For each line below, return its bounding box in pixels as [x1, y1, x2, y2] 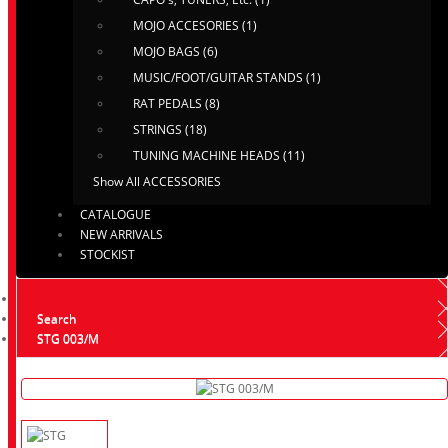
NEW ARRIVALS [80, 226, 163, 243]
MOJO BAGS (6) [133, 43, 218, 60]
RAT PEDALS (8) [133, 95, 220, 112]
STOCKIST [80, 246, 135, 263]
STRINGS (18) [133, 121, 207, 138]
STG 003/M [37, 330, 99, 347]
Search [37, 310, 76, 327]
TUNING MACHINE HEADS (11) [133, 147, 305, 164]
